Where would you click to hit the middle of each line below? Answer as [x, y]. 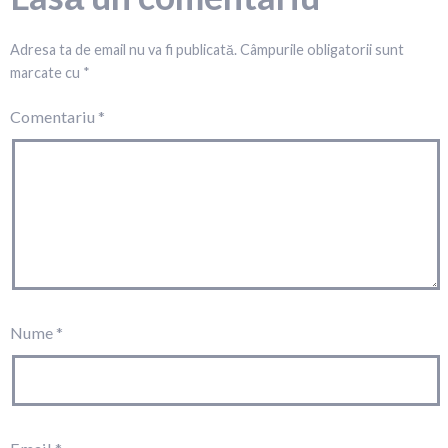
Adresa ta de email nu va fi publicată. [123, 49]
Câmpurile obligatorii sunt [322, 49]
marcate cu [46, 72]
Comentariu [54, 116]
